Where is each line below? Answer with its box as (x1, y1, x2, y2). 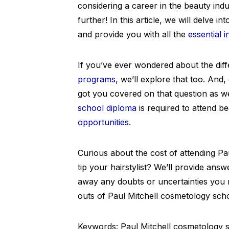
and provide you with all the (78, 29, 188, 39)
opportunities (78, 117, 129, 127)
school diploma (78, 103, 136, 113)
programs (78, 74, 116, 84)
